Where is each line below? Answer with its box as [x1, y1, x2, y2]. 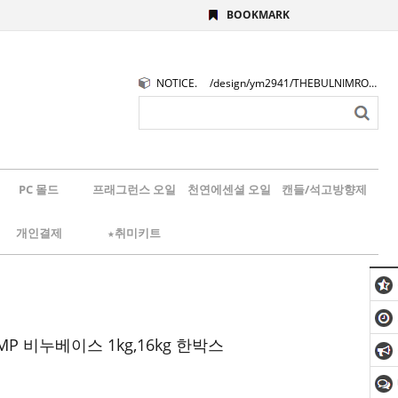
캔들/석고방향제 [281, 181, 367, 197]
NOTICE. [156, 76, 197, 91]
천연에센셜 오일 [187, 181, 271, 197]
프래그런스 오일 [92, 181, 176, 197]
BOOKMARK [227, 7, 290, 22]
